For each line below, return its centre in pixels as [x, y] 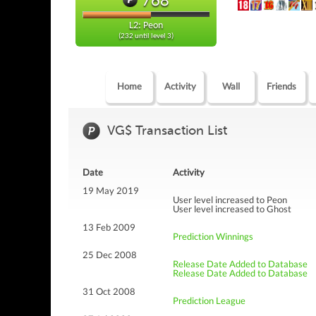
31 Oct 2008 [109, 292]
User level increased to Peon [230, 200]
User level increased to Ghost [232, 209]
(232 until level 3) [146, 37]
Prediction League [209, 301]
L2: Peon [146, 26]
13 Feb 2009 [109, 227]
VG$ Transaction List [167, 131]
